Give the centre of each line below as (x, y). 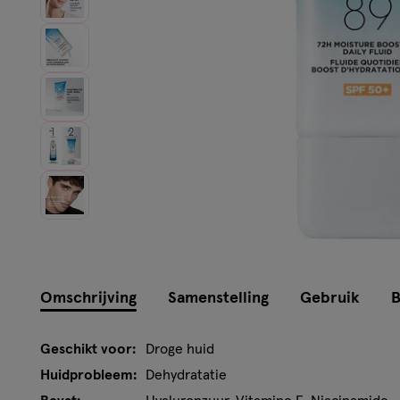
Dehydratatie (186, 375)
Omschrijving (88, 298)
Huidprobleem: (88, 375)
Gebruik (330, 298)
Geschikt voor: (88, 349)
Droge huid (180, 349)
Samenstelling (218, 298)
